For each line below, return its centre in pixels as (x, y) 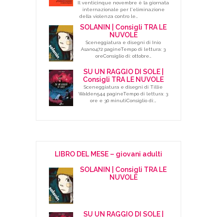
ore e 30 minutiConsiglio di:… (123, 100)
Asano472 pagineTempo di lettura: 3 (123, 49)
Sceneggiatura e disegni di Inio (123, 42)
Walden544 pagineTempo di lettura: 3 (123, 93)
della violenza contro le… (108, 16)
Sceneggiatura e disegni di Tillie (123, 87)
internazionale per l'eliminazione (123, 9)
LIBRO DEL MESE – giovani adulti (108, 154)
